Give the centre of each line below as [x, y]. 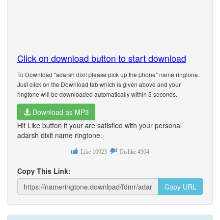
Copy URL [180, 187]
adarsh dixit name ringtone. [60, 135]
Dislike [127, 152]
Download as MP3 [60, 112]
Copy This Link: [44, 171]
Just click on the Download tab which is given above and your [99, 84]
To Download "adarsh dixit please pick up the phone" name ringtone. [108, 74]
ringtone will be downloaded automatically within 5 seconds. [97, 94]
